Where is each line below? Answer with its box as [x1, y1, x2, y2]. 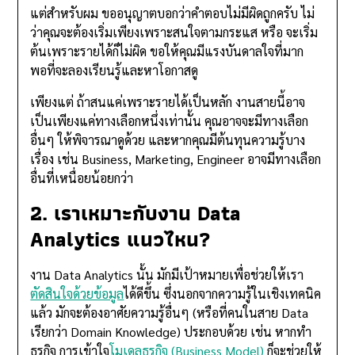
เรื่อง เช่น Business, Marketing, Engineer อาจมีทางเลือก [30, 151, 322, 168]
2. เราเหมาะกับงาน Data [30, 197, 242, 231]
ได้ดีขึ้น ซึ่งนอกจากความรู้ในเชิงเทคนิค [124, 285, 322, 303]
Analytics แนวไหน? [30, 223, 212, 257]
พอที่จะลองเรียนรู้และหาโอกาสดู [30, 62, 199, 79]
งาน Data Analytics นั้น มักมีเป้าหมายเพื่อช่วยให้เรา [30, 266, 304, 284]
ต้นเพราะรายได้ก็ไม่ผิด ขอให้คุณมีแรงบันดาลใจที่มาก [30, 43, 304, 60]
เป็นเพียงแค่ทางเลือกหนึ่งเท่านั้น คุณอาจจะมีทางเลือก [30, 113, 309, 130]
